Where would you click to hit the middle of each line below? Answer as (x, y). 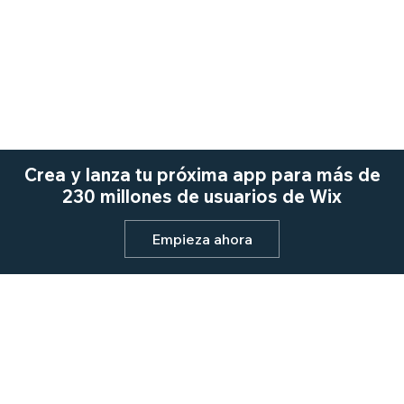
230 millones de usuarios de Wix (202, 196)
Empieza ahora (202, 239)
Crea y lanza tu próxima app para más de (202, 174)
